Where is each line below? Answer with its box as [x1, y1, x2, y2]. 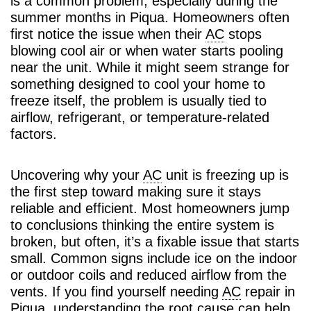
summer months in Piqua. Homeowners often [10, 9, 289, 25]
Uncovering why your [10, 167, 143, 183]
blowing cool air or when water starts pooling [10, 42, 283, 58]
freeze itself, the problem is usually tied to [10, 92, 267, 108]
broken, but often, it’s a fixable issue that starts [10, 233, 299, 249]
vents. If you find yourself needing [10, 283, 222, 299]
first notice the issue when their [10, 26, 205, 42]
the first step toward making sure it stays [10, 183, 261, 199]
